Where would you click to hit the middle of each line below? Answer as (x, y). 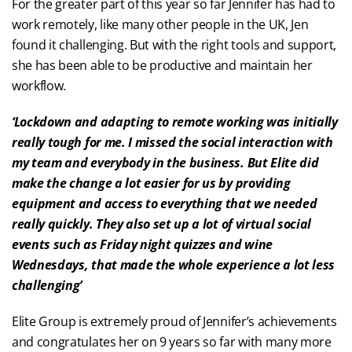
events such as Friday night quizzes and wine (142, 244)
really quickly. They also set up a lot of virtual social (162, 224)
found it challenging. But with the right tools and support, (174, 45)
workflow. (39, 86)
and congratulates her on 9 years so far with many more (172, 342)
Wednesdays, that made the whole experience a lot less (174, 265)
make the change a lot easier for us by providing (151, 183)
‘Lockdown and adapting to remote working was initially (175, 122)
